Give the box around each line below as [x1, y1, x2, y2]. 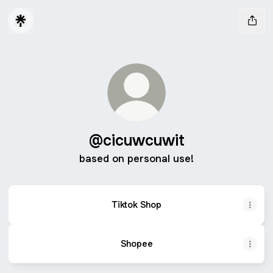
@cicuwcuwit [88, 130, 185, 150]
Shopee [120, 238, 153, 249]
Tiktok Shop [112, 199, 161, 210]
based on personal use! [79, 152, 194, 165]
